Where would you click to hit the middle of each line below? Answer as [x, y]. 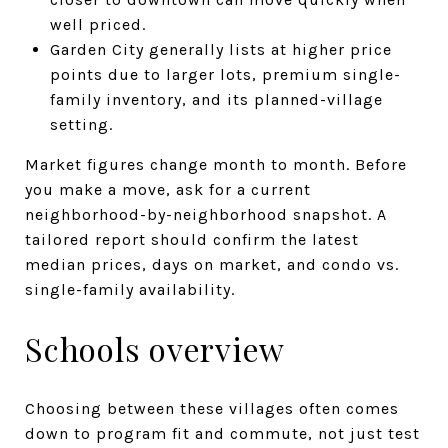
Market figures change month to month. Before [216, 164]
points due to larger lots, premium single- [225, 74]
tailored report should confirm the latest [192, 239]
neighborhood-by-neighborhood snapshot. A [206, 214]
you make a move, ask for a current [168, 189]
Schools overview [155, 348]
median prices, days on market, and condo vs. [212, 264]
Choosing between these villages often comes [212, 408]
